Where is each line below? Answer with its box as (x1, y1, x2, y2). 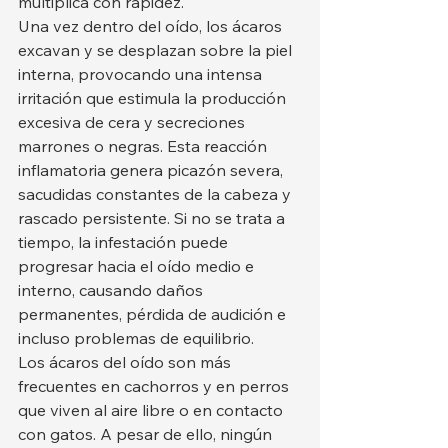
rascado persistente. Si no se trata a (18, 208, 289, 228)
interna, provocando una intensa (18, 64, 266, 84)
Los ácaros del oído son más (18, 352, 235, 372)
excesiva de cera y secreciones (18, 112, 249, 132)
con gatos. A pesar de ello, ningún (18, 424, 276, 444)
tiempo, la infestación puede (18, 232, 232, 252)
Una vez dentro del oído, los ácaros (18, 16, 286, 36)
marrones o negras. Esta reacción (18, 136, 271, 156)
